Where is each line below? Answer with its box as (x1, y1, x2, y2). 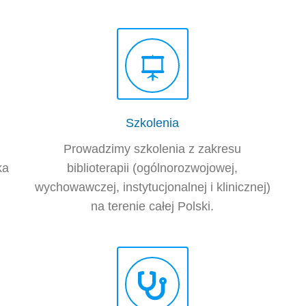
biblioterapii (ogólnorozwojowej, (67, 161, 238, 176)
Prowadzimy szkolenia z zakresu (64, 142, 242, 156)
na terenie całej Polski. (91, 199, 214, 214)
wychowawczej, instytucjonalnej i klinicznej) (34, 180, 270, 195)
